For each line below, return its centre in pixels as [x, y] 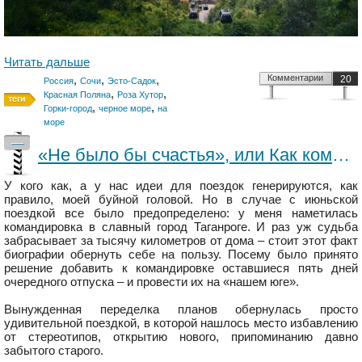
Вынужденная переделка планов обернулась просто [181, 309]
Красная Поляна [77, 94]
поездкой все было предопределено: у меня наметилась [181, 213]
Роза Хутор [140, 94]
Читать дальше [47, 61]
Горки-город [68, 108]
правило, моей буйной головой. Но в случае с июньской [181, 199]
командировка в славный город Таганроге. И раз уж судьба [181, 226]
